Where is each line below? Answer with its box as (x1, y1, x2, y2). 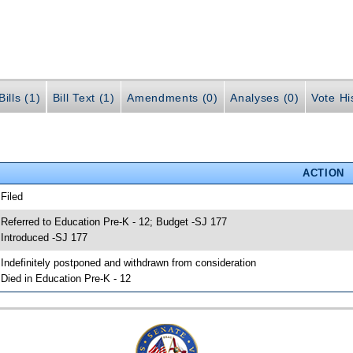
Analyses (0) (230, 91, 299, 104)
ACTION (302, 166, 344, 179)
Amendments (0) (127, 91, 218, 104)
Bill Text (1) (52, 91, 115, 104)
